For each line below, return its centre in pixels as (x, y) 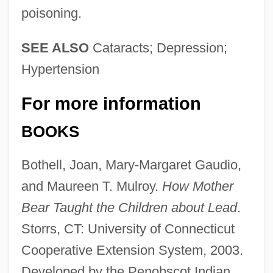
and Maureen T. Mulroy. (91, 186)
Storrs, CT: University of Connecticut (128, 229)
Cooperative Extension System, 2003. (132, 250)
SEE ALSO (55, 48)
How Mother (197, 186)
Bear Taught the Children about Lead (129, 208)
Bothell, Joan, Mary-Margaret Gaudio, (131, 165)
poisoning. (51, 13)
